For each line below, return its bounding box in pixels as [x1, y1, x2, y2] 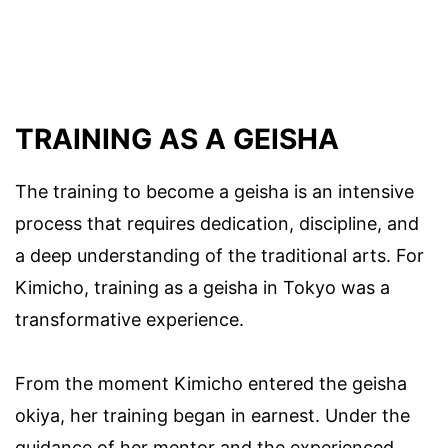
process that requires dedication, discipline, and [15, 213, 419, 235]
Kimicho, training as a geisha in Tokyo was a [15, 277, 390, 299]
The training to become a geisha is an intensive [15, 181, 414, 203]
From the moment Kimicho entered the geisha [15, 373, 407, 395]
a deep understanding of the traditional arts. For [15, 245, 424, 267]
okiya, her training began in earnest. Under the [15, 405, 410, 427]
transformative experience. [15, 309, 244, 331]
